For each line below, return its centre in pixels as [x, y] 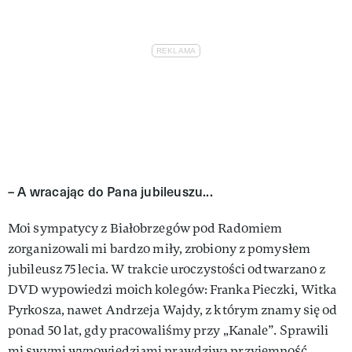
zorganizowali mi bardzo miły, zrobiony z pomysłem [159, 248]
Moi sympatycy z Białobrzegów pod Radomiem [145, 228]
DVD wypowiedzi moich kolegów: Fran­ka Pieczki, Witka [172, 289]
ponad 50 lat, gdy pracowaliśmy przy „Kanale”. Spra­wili [169, 330]
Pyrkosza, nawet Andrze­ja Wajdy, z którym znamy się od [173, 310]
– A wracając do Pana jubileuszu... [110, 191]
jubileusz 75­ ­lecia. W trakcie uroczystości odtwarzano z [167, 269]
